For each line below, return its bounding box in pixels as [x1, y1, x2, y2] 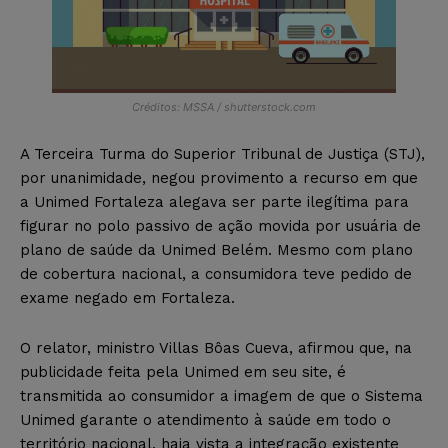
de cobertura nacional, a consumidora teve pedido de [20, 265, 412, 284]
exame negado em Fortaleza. [20, 289, 235, 308]
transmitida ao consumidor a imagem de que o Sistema [20, 387, 423, 406]
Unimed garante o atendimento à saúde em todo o [20, 411, 391, 430]
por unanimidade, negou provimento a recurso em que [20, 169, 418, 188]
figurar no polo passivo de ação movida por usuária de [20, 217, 421, 236]
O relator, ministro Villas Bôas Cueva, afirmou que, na [20, 339, 412, 358]
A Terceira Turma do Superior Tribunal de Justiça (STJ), [20, 145, 425, 164]
